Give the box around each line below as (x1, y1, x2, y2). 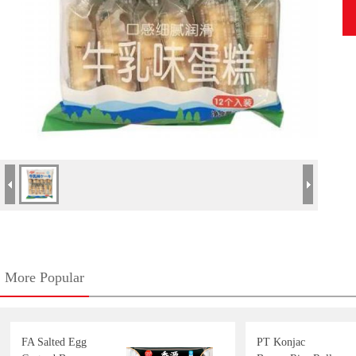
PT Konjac (257, 336, 305, 348)
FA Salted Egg (21, 336, 87, 348)
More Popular (5, 269, 84, 285)
